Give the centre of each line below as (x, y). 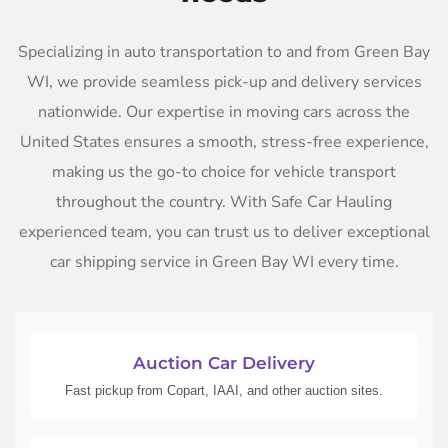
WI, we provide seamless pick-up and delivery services (224, 81)
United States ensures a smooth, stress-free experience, (224, 141)
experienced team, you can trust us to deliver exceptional (224, 231)
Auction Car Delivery (224, 362)
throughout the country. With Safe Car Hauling (224, 201)
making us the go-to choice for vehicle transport (224, 171)
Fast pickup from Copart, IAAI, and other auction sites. (224, 390)
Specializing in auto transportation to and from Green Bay (224, 51)
